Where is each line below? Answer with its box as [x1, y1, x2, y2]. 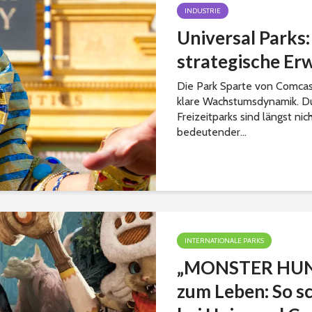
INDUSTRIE [185, 6, 221, 15]
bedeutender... [177, 125, 247, 139]
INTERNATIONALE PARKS [185, 236, 264, 245]
